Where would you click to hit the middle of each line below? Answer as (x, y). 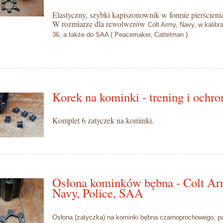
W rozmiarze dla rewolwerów (100, 23)
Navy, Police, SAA (98, 193)
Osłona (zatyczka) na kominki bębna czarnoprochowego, (135, 217)
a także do (78, 34)
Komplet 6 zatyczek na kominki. (103, 120)
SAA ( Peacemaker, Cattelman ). (141, 34)
